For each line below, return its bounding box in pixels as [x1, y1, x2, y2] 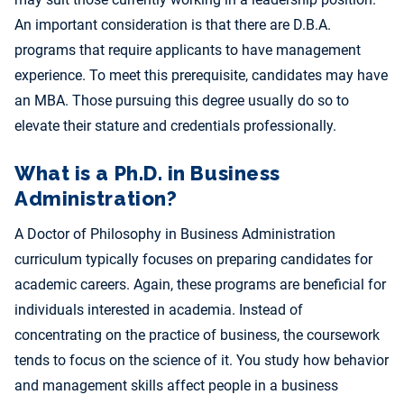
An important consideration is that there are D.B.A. [14, 16, 331, 34]
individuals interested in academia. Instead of [14, 301, 303, 319]
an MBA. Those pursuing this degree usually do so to [14, 92, 349, 110]
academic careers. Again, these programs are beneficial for [14, 276, 386, 294]
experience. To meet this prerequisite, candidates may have [14, 67, 388, 85]
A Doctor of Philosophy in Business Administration [14, 225, 335, 243]
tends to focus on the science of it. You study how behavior [14, 352, 389, 370]
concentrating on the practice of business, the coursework [14, 326, 380, 344]
